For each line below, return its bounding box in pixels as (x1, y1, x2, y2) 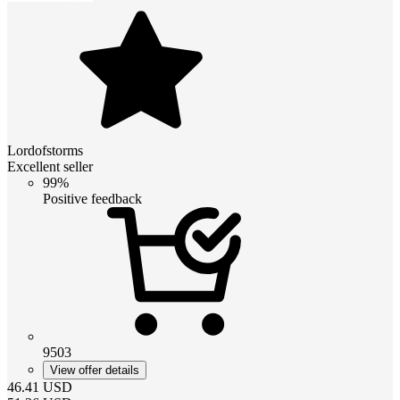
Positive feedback (43, 190, 142, 206)
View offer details (50, 362, 139, 377)
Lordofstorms (7, 142, 83, 158)
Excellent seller (7, 158, 93, 174)
